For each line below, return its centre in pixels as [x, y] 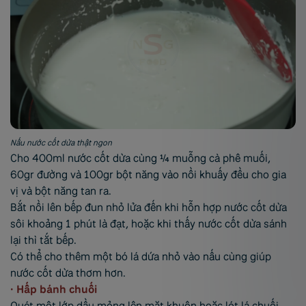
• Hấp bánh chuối [54, 290]
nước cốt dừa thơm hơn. [68, 273]
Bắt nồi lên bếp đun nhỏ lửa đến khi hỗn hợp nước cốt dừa [149, 208]
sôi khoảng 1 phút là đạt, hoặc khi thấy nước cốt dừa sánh [149, 224]
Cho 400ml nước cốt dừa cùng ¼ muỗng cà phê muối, [140, 158]
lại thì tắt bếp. [43, 240]
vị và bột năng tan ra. [61, 191]
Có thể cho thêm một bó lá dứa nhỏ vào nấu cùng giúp [141, 257]
